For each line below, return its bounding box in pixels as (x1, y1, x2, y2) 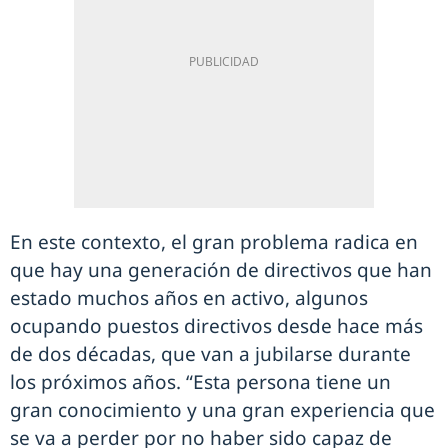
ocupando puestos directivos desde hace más (10, 312, 423, 339)
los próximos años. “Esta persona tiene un (10, 368, 391, 395)
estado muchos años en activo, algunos (10, 284, 368, 311)
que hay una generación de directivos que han (10, 256, 432, 283)
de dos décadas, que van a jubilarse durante (10, 340, 411, 367)
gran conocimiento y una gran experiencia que (10, 396, 435, 423)
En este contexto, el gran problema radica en (10, 228, 418, 255)
